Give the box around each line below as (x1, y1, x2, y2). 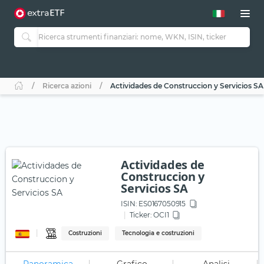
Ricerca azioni (42, 81, 91, 91)
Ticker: (129, 210, 152, 220)
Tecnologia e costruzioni (122, 229, 195, 237)
